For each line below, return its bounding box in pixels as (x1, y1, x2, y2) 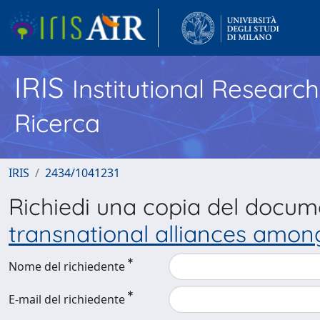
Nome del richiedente (9, 259, 125, 274)
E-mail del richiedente (9, 291, 125, 307)
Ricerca (14, 107, 100, 139)
